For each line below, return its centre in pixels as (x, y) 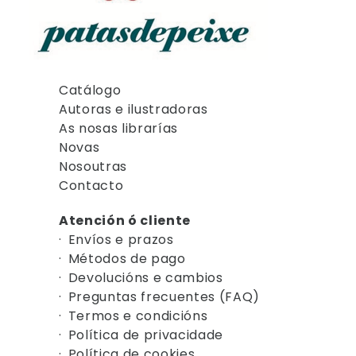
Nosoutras (93, 166)
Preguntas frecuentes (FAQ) (164, 296)
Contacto (91, 185)
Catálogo (90, 90)
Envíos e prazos (121, 239)
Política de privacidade (146, 335)
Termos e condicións (138, 315)
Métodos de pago (127, 258)
